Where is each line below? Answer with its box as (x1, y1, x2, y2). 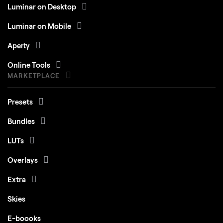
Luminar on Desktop (7, 1, 78, 11)
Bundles (7, 116, 36, 125)
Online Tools (7, 60, 52, 69)
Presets (7, 97, 34, 106)
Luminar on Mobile (7, 21, 73, 30)
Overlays (7, 155, 39, 164)
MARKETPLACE (7, 71, 62, 80)
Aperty (7, 40, 31, 50)
